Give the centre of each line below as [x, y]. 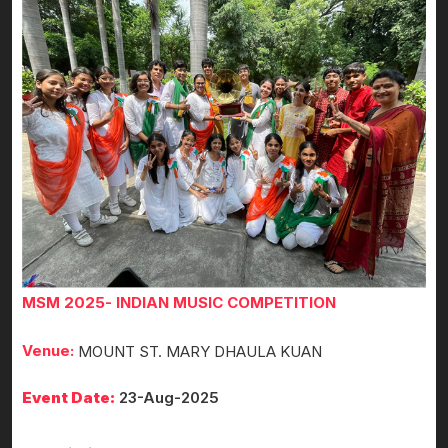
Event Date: [68, 398]
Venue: [48, 351]
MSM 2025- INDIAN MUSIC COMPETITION [179, 303]
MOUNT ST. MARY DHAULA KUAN [200, 352]
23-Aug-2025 [167, 398]
